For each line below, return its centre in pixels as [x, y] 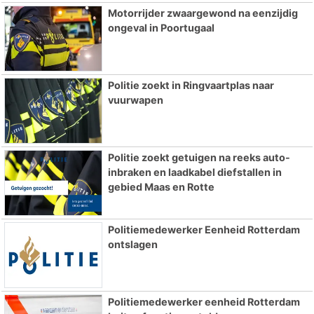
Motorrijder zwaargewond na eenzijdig [203, 13]
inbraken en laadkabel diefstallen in [194, 172]
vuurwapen [135, 100]
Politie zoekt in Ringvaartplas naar [191, 86]
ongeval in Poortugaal [161, 28]
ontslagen [132, 244]
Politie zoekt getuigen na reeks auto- [199, 158]
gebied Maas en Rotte [161, 187]
